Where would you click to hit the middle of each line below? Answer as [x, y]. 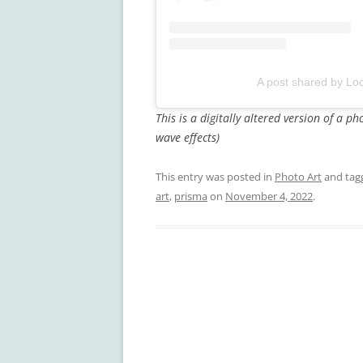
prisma [191, 196]
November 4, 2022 [269, 196]
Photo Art [298, 176]
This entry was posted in [215, 176]
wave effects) [188, 137]
